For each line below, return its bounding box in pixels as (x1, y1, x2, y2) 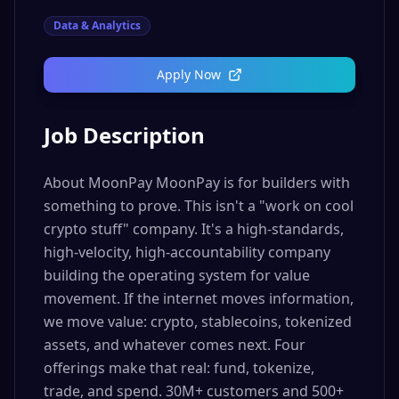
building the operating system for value (44, 265, 310, 285)
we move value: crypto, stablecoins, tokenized (44, 312, 352, 331)
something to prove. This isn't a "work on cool (44, 196, 354, 216)
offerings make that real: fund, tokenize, (44, 358, 314, 378)
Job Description (44, 120, 205, 150)
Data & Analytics (53, 18, 141, 33)
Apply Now (157, 66, 221, 83)
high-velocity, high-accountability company (44, 242, 330, 262)
